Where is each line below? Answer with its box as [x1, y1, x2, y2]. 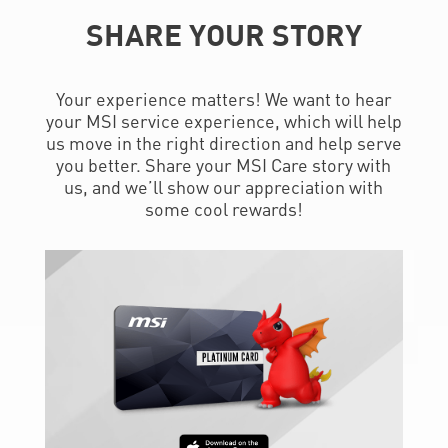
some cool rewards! [144, 196, 303, 220]
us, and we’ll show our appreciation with [64, 174, 384, 198]
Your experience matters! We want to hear [55, 86, 392, 110]
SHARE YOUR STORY [85, 14, 362, 53]
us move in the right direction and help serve [45, 130, 402, 154]
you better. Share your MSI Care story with [56, 152, 392, 176]
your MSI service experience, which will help [45, 108, 402, 132]
